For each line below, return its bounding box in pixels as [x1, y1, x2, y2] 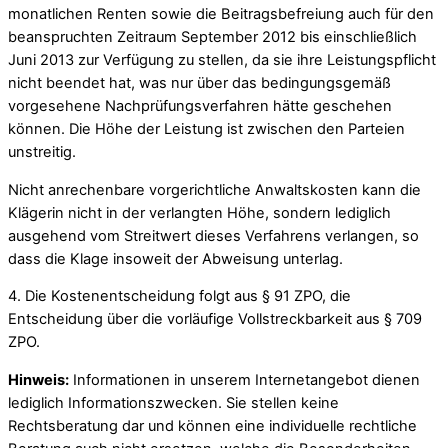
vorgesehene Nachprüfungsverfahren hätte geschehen [8, 97, 392, 116]
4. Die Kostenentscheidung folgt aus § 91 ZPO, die [8, 287, 351, 306]
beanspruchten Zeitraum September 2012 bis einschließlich [8, 28, 417, 47]
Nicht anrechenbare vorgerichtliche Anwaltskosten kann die [8, 180, 421, 199]
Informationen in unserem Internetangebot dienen [69, 370, 420, 389]
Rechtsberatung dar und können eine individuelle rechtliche [8, 416, 417, 435]
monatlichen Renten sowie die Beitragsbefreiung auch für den [8, 5, 434, 24]
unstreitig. [8, 143, 76, 162]
